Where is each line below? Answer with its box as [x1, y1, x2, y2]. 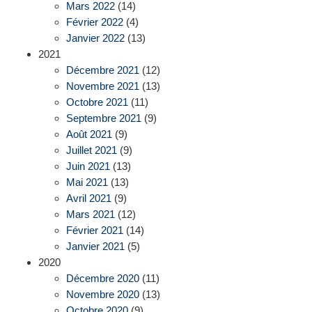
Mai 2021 [66, 176, 108, 189]
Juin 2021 [66, 160, 110, 173]
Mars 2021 [66, 208, 115, 221]
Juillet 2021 [66, 144, 117, 157]
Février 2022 [66, 16, 123, 29]
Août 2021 [66, 128, 112, 141]
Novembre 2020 [66, 288, 139, 301]
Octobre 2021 [66, 96, 128, 109]
